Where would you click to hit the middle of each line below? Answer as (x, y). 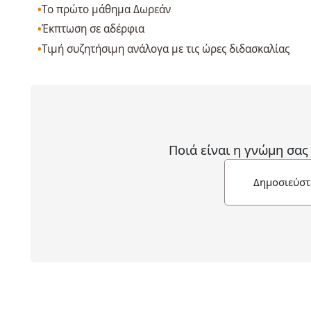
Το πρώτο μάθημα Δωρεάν (107, 9)
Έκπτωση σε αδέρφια (93, 29)
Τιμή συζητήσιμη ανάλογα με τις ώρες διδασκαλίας (166, 49)
